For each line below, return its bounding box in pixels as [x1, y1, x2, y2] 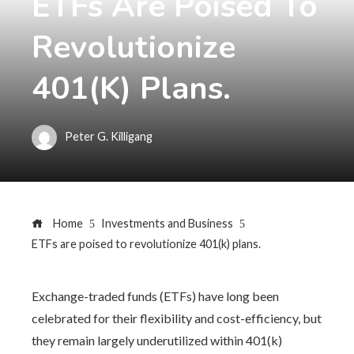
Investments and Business [101, 217, 233, 230]
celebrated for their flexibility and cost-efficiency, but [32, 311, 322, 326]
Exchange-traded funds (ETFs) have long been [32, 288, 279, 303]
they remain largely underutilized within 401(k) [32, 333, 282, 348]
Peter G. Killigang [65, 129, 153, 143]
